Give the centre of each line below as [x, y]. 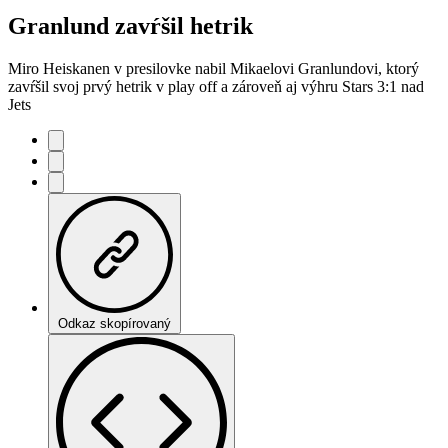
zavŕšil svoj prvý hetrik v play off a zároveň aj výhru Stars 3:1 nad [216, 86]
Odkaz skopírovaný [114, 323]
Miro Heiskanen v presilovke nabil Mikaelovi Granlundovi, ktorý [213, 68]
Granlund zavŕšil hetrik [130, 25]
